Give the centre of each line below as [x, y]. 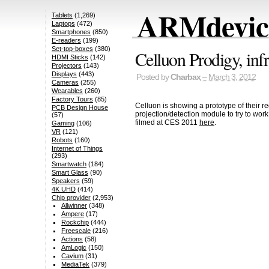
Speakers [65, 181]
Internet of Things [77, 149]
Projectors [66, 66]
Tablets [62, 15]
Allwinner [74, 206]
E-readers [66, 41]
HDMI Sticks [70, 57]
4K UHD [63, 189]
